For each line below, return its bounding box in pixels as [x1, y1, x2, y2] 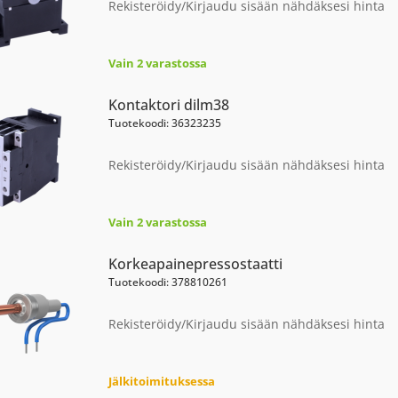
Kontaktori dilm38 [107, 95, 229, 115]
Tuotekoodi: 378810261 [107, 275, 227, 290]
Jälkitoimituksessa [107, 373, 215, 389]
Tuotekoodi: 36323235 [107, 115, 221, 131]
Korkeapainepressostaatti [107, 254, 283, 274]
